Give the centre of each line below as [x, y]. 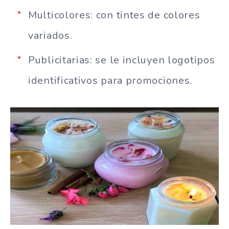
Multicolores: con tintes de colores [114, 15]
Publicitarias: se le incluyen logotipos [122, 60]
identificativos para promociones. [110, 80]
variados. [50, 35]
